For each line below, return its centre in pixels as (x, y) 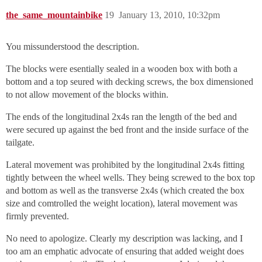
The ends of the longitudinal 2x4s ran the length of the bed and (121, 117)
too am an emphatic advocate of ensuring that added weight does (125, 251)
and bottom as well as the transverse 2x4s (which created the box (125, 191)
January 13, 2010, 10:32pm (169, 15)
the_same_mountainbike (54, 15)
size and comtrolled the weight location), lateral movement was (122, 204)
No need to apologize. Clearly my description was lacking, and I (124, 239)
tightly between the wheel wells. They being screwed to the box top (130, 178)
